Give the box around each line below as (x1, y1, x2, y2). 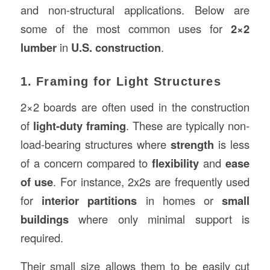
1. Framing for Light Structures (20, 75, 221, 89)
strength (171, 136, 215, 152)
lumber (20, 39, 57, 56)
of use (20, 174, 54, 190)
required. (20, 230, 63, 245)
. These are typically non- (125, 118, 250, 133)
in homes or (137, 192, 222, 208)
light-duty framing (33, 118, 126, 134)
